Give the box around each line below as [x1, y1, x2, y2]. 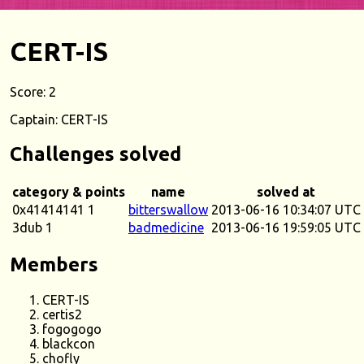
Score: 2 [10, 84, 56, 99]
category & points [12, 184, 125, 199]
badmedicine [128, 219, 204, 235]
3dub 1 [12, 219, 53, 235]
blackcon [42, 336, 95, 351]
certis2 [42, 306, 82, 322]
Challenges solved [10, 142, 181, 165]
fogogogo [42, 321, 102, 336]
